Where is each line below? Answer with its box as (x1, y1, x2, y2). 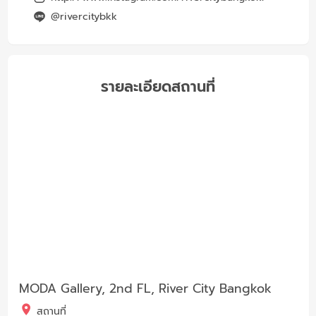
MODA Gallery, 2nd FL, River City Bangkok (18, 279, 272, 298)
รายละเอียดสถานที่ (101, 75, 215, 98)
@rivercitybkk (50, 8, 117, 24)
